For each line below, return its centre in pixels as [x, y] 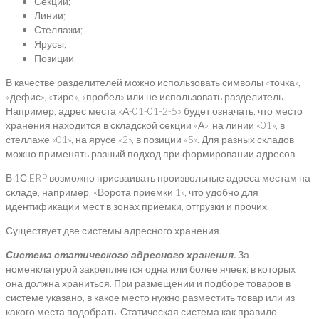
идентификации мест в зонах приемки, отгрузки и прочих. [137, 206]
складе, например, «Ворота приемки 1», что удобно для [132, 192]
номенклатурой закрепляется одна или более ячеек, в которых [151, 269]
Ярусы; [50, 44]
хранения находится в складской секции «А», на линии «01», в [145, 125]
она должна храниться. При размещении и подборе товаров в [148, 283]
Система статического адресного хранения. [121, 255]
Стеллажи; [58, 30]
